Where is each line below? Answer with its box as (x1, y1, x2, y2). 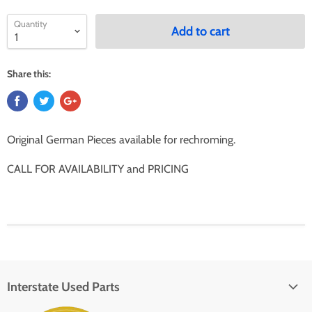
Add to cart (171, 24, 230, 39)
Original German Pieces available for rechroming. (7, 133, 238, 146)
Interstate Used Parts (7, 279, 120, 295)
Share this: (7, 68, 51, 80)
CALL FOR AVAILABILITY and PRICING (7, 162, 189, 175)
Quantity (14, 18, 47, 29)
